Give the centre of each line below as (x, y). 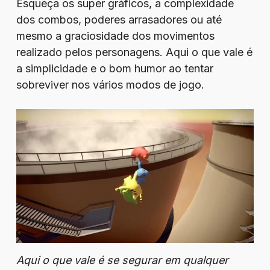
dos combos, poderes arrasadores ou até (119, 20)
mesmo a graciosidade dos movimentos (115, 36)
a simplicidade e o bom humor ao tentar (115, 68)
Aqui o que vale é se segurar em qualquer (122, 260)
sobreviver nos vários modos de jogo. (110, 85)
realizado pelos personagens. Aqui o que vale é (134, 52)
